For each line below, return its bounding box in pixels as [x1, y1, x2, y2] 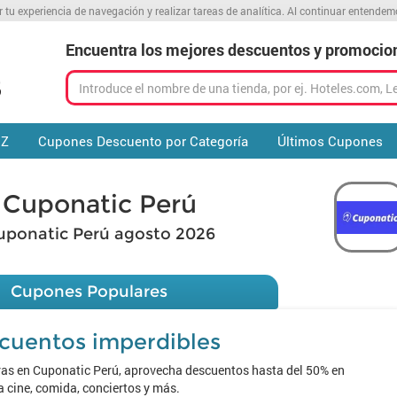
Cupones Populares [10, 282, 167, 301]
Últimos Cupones [276, 132, 383, 150]
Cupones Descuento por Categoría [37, 132, 248, 150]
